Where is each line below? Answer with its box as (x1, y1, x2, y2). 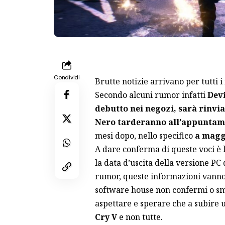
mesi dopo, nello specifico (94, 130, 193, 141)
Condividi (54, 73, 80, 81)
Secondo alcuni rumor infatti (94, 89, 207, 100)
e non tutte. (117, 211, 163, 222)
